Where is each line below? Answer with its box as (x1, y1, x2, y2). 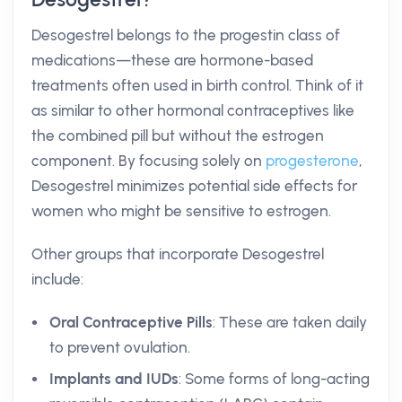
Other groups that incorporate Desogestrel (31, 245, 324, 263)
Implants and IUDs (49, 370, 179, 388)
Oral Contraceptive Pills (49, 313, 213, 331)
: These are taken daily (213, 313, 367, 331)
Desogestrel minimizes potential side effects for (31, 177, 357, 195)
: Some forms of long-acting (179, 370, 370, 388)
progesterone (266, 152, 359, 170)
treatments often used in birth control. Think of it (31, 76, 363, 94)
